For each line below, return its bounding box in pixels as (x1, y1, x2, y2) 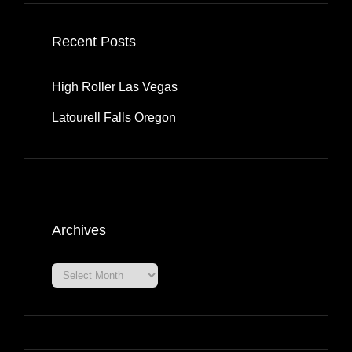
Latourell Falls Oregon (52, 111, 176, 125)
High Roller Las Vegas (52, 80, 178, 94)
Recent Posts (52, 34, 136, 50)
